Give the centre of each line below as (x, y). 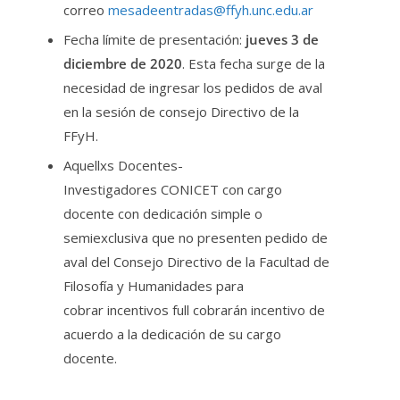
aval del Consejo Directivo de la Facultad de (196, 261)
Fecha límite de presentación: (154, 39)
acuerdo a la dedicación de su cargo (172, 333)
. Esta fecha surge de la (254, 63)
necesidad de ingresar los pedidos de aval (193, 87)
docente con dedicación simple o (163, 213)
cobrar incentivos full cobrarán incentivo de (194, 309)
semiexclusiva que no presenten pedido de (196, 237)
